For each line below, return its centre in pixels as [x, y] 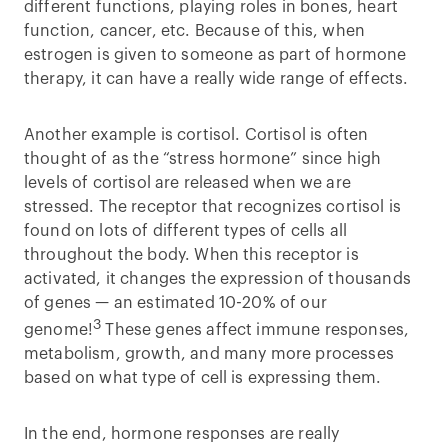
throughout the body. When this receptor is [191, 254]
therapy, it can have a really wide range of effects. [216, 78]
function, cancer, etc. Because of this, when [195, 30]
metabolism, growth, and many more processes [209, 354]
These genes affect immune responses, [255, 330]
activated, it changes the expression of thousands [217, 278]
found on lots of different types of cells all [186, 230]
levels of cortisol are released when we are [187, 182]
